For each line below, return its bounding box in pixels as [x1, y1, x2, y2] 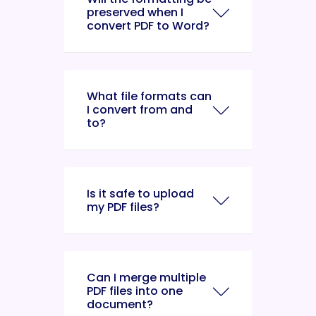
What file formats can [87, 88, 212, 104]
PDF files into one [87, 283, 183, 299]
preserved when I [87, 4, 183, 20]
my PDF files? [87, 199, 159, 215]
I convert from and [87, 102, 193, 118]
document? [87, 296, 153, 312]
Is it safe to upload [87, 186, 194, 202]
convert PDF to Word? [87, 18, 209, 34]
